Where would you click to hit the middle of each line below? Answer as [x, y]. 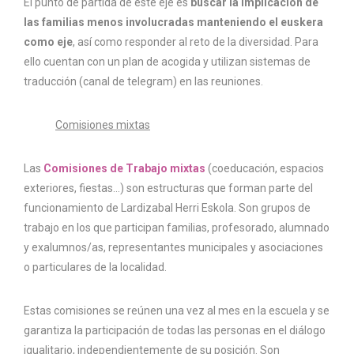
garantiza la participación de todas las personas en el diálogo [175, 331]
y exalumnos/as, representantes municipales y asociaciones [173, 248]
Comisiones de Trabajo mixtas [124, 169]
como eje [48, 42]
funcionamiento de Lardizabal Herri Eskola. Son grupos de [167, 208]
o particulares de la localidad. [95, 267]
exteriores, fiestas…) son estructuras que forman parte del [168, 188]
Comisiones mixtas [103, 125]
